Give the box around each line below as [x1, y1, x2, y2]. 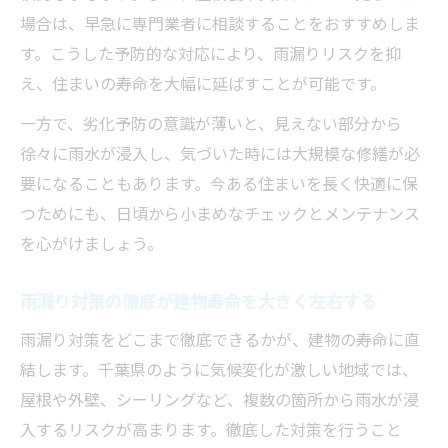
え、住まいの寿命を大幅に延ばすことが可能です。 [20, 71, 386, 96]
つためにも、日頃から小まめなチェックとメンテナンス [20, 201, 420, 226]
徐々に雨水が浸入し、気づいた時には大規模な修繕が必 [20, 141, 420, 166]
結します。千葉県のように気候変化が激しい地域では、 [20, 357, 418, 382]
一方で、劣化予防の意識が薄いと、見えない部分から [20, 111, 402, 136]
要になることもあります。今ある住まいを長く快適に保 [20, 171, 418, 196]
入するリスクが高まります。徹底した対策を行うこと [20, 417, 402, 442]
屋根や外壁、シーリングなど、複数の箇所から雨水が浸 [20, 387, 419, 412]
